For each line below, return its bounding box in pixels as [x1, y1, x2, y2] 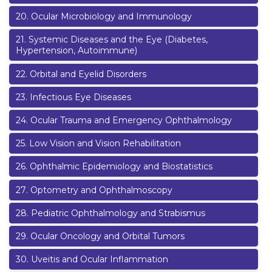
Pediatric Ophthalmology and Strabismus [31, 207, 205, 219]
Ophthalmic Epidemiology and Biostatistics [30, 161, 212, 172]
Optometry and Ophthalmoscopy [30, 184, 172, 195]
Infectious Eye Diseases [30, 91, 131, 103]
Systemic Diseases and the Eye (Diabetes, [29, 34, 208, 46]
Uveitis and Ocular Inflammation [31, 254, 168, 265]
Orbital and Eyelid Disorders [30, 68, 146, 80]
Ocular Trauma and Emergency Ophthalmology [30, 114, 232, 126]
